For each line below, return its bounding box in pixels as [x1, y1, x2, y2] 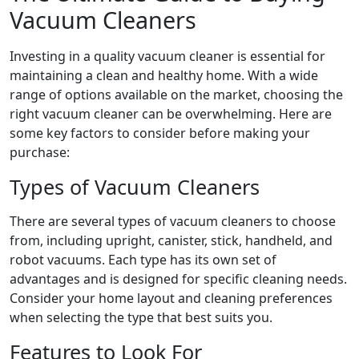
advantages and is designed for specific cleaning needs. [10, 269, 347, 288]
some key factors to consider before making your [10, 123, 310, 142]
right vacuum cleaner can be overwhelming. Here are [10, 104, 332, 123]
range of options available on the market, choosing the [10, 85, 343, 103]
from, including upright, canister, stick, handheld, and [10, 231, 333, 249]
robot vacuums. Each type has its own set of [10, 250, 276, 268]
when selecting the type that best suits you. [10, 308, 272, 326]
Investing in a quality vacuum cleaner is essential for [10, 46, 325, 65]
